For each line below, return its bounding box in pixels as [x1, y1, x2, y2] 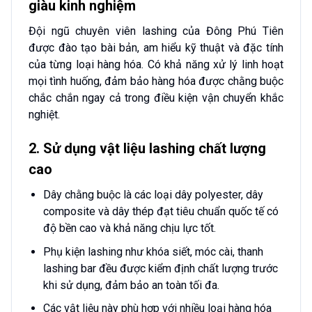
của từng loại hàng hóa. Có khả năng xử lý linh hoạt [29, 58, 283, 72]
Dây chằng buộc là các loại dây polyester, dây [42, 188, 263, 202]
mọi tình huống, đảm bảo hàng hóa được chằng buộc [29, 75, 283, 88]
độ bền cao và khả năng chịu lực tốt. [42, 221, 216, 235]
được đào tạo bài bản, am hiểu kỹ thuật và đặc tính [29, 41, 283, 55]
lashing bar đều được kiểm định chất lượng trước [42, 261, 278, 275]
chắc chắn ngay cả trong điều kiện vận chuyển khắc [29, 91, 283, 105]
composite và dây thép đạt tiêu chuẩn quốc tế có [42, 205, 279, 219]
